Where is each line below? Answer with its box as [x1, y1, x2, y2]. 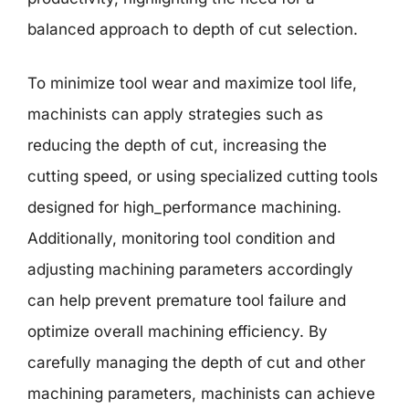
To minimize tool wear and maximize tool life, [27, 74, 357, 92]
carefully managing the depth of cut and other [27, 353, 365, 372]
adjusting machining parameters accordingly [27, 260, 353, 278]
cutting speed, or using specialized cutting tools [27, 167, 378, 185]
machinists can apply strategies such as [27, 105, 323, 123]
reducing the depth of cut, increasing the [27, 136, 327, 154]
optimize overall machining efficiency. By [27, 322, 328, 341]
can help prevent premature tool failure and [27, 291, 346, 309]
